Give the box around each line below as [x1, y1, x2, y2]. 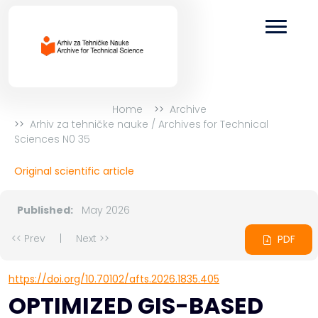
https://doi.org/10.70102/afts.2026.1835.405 [9, 272, 219, 287]
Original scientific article [14, 164, 134, 178]
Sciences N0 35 [14, 132, 90, 146]
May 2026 [79, 203, 130, 217]
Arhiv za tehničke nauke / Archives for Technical [30, 117, 268, 131]
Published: [17, 203, 73, 217]
